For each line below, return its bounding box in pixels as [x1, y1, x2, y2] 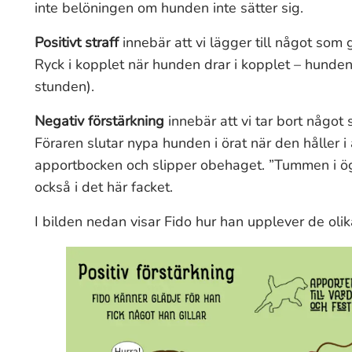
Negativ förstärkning [35, 112, 164, 130]
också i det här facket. [35, 178, 173, 196]
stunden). [35, 77, 94, 96]
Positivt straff [35, 33, 119, 52]
